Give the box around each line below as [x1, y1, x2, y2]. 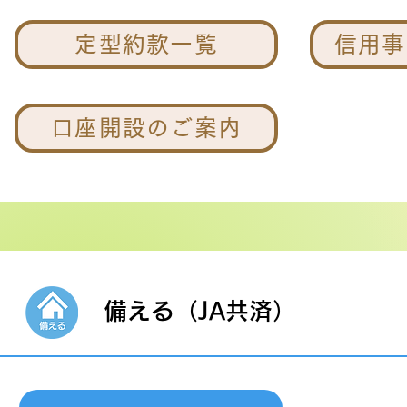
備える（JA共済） [104, 299, 296, 323]
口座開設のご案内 [51, 116, 242, 139]
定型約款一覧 [74, 33, 218, 55]
